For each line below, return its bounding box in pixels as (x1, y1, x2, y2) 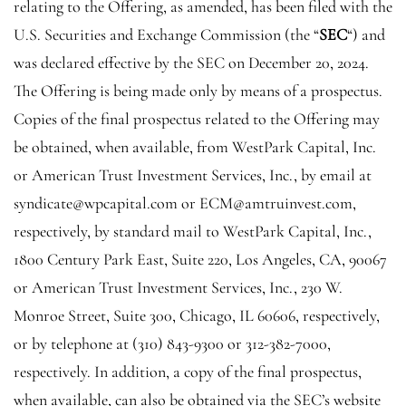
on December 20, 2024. (225, 52, 369, 72)
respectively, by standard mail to (14, 220, 223, 241)
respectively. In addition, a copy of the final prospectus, (14, 361, 362, 382)
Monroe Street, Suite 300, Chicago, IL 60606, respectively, (14, 304, 380, 325)
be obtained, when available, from (14, 136, 232, 157)
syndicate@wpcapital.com (14, 192, 178, 213)
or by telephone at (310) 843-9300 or (14, 333, 246, 353)
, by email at (294, 164, 372, 185)
